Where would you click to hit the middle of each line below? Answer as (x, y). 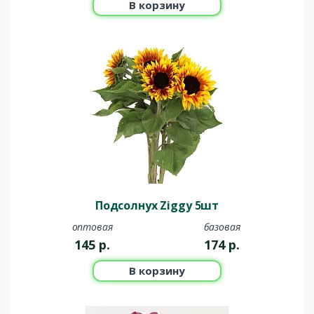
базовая (222, 227)
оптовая (92, 227)
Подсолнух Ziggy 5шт (157, 206)
